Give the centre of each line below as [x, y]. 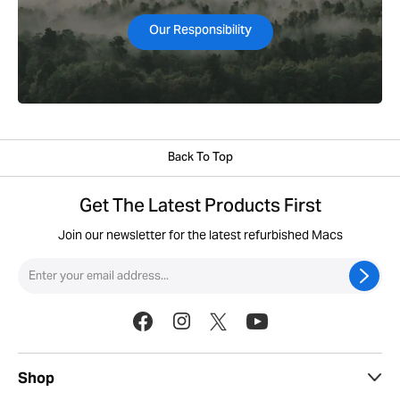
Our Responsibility [200, 31]
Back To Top [200, 158]
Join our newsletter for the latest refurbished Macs [200, 234]
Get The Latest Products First [200, 207]
